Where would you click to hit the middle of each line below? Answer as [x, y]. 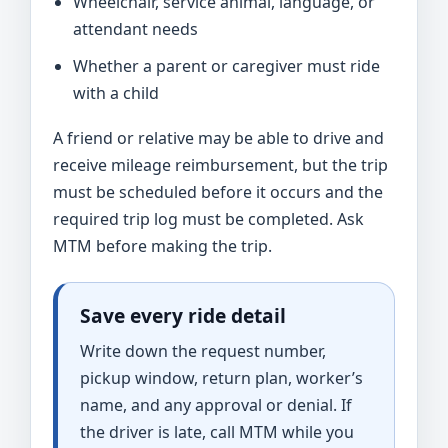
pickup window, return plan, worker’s [221, 377]
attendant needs [135, 28]
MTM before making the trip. [162, 245]
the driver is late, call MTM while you [217, 431]
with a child [116, 92]
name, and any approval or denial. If [216, 404]
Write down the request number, [203, 350]
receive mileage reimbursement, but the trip [220, 164]
